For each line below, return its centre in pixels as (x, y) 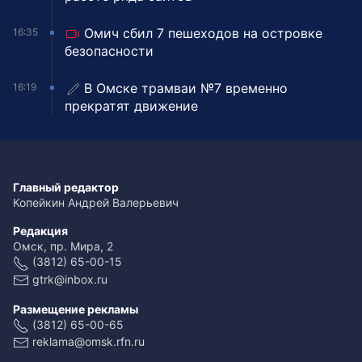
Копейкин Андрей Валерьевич (96, 203)
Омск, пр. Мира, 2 (63, 246)
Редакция (40, 231)
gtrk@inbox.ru (70, 279)
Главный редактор (66, 187)
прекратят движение (131, 106)
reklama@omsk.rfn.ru (88, 341)
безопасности (109, 51)
